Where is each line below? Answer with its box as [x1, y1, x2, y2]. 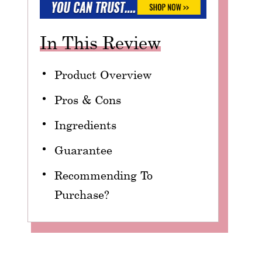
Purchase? [54, 188, 109, 201]
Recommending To [54, 168, 153, 182]
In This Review [39, 32, 161, 53]
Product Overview [54, 68, 152, 81]
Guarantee [54, 143, 112, 157]
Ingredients [54, 118, 116, 132]
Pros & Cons [54, 93, 121, 106]
